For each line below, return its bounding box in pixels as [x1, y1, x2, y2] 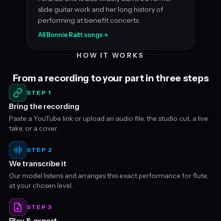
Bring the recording [8, 101, 79, 111]
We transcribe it [8, 158, 67, 168]
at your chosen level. [8, 181, 73, 189]
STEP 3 [26, 203, 52, 211]
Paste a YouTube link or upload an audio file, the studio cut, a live [8, 114, 208, 122]
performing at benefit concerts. [38, 15, 140, 25]
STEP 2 [26, 146, 53, 154]
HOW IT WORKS [76, 51, 145, 59]
